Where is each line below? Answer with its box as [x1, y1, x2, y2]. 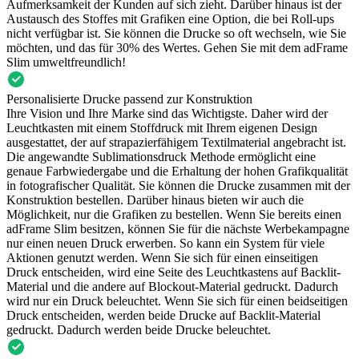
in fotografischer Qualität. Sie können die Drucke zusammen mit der [6, 178, 350, 192]
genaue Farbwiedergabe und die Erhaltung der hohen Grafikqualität [6, 163, 348, 178]
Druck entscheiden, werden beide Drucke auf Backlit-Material [6, 308, 321, 322]
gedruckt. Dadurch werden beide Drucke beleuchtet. [6, 322, 271, 337]
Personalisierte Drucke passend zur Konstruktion [6, 91, 252, 106]
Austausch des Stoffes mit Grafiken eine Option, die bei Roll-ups [6, 11, 334, 26]
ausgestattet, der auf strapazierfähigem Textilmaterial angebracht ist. [6, 135, 346, 149]
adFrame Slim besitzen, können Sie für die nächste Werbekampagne [6, 221, 349, 236]
